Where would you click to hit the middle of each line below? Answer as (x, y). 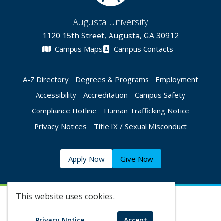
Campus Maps (77, 49)
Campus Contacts (142, 49)
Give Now (137, 159)
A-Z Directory (45, 79)
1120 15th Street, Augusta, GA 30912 (110, 36)
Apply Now (86, 159)
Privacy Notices (61, 126)
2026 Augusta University (114, 201)
